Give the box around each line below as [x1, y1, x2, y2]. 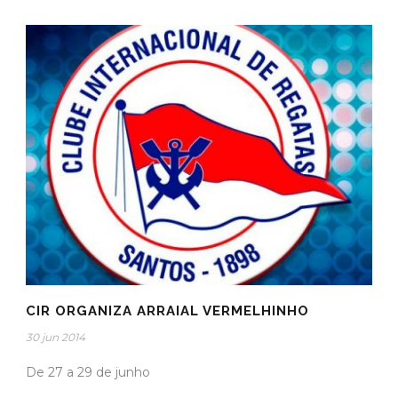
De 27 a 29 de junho [26, 363, 150, 380]
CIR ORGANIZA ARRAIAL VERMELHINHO [26, 302, 309, 319]
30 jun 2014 [26, 330, 85, 344]
